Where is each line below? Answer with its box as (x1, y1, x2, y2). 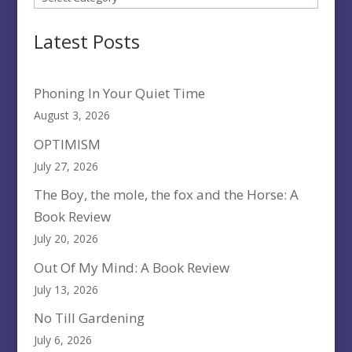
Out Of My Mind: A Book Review (33, 258, 229, 277)
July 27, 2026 (33, 158, 98, 174)
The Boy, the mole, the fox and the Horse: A (33, 185, 299, 204)
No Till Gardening (33, 309, 145, 328)
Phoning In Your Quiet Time (33, 84, 205, 103)
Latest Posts (33, 28, 140, 55)
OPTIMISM (33, 134, 101, 153)
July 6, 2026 (33, 332, 92, 348)
